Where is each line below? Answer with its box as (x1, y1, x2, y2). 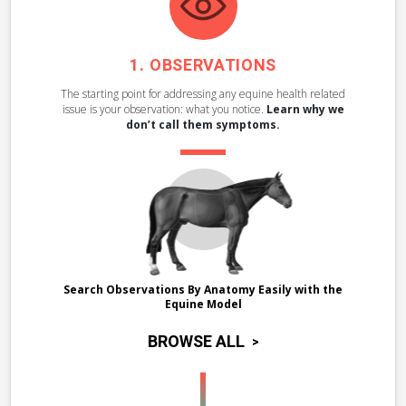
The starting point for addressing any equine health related (61, 86, 345, 101)
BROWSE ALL (147, 330, 245, 354)
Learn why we (266, 101, 344, 117)
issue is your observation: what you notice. (62, 101, 266, 117)
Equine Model (164, 296, 242, 312)
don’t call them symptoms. (126, 117, 280, 132)
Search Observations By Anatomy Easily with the (63, 282, 343, 297)
